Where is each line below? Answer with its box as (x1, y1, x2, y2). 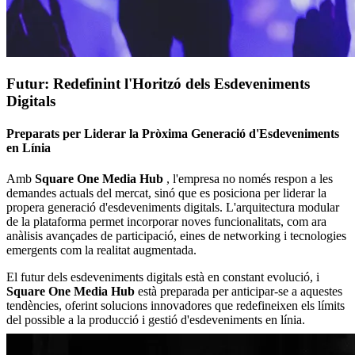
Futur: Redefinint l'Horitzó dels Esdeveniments (6, 74, 310, 92)
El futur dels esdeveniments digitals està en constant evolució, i (6, 270, 319, 284)
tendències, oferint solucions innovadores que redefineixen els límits (6, 299, 345, 313)
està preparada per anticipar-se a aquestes (135, 284, 342, 299)
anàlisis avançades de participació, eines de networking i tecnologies (6, 229, 346, 243)
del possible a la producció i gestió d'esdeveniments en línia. (6, 313, 305, 327)
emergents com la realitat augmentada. (6, 243, 197, 258)
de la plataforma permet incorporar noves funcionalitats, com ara (6, 215, 326, 229)
